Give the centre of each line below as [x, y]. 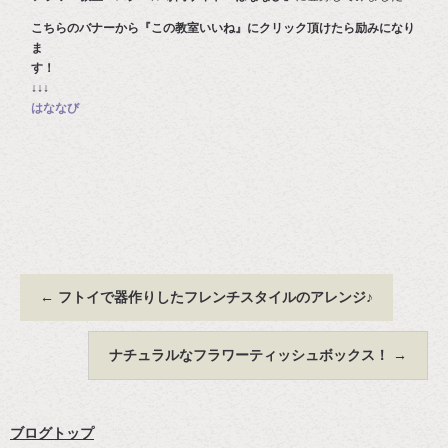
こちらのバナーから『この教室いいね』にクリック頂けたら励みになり [223, 27]
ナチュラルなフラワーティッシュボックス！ [251, 355]
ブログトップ [52, 433]
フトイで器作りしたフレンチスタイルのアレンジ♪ [213, 297]
